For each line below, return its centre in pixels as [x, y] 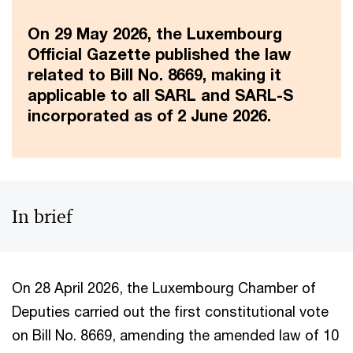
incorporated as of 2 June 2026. [149, 115]
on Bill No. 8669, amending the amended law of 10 [175, 335]
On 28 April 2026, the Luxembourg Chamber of [164, 288]
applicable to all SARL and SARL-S [160, 95]
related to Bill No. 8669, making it [154, 74]
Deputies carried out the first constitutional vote [170, 311]
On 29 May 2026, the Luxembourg [155, 33]
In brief [42, 217]
